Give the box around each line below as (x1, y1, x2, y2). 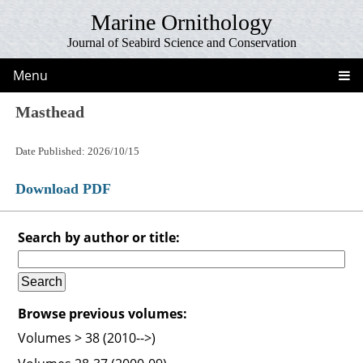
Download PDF (15, 180, 112, 197)
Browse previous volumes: (18, 304, 188, 322)
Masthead (15, 102, 85, 121)
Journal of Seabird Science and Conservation (66, 36, 297, 49)
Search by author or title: (18, 228, 181, 246)
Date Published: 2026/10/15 (15, 145, 140, 157)
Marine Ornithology (91, 10, 272, 35)
